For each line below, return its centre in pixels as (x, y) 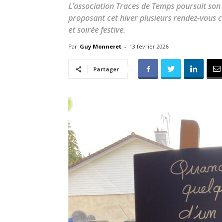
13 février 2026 (149, 46)
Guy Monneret (101, 46)
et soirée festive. (97, 30)
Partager (106, 69)
